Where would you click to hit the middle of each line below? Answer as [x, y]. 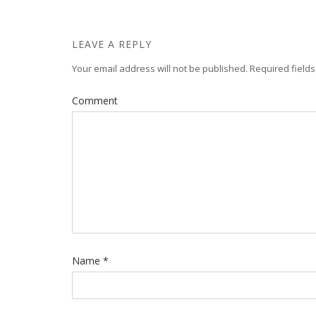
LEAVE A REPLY [112, 44]
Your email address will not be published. [160, 68]
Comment [95, 100]
